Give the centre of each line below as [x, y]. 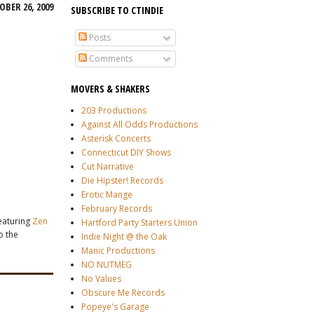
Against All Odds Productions [139, 124]
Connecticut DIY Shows [126, 152]
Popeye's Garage [115, 307]
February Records [117, 209]
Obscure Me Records [123, 293]
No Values [101, 279]
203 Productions [114, 110]
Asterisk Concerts [116, 138]
